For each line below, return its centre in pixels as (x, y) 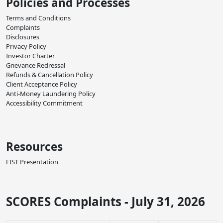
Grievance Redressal (36, 65)
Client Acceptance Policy (42, 84)
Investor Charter (30, 56)
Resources (34, 147)
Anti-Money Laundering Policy (51, 94)
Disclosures (23, 37)
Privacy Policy (26, 47)
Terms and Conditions (38, 18)
